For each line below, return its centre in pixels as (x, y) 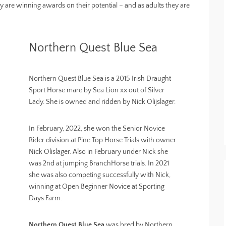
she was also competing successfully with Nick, (100, 175)
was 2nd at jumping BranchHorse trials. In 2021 (99, 163)
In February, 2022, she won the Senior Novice (97, 129)
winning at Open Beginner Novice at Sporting (97, 187)
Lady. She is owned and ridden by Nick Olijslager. (102, 102)
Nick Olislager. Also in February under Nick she (99, 152)
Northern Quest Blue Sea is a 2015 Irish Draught (100, 79)
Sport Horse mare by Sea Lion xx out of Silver (97, 90)
